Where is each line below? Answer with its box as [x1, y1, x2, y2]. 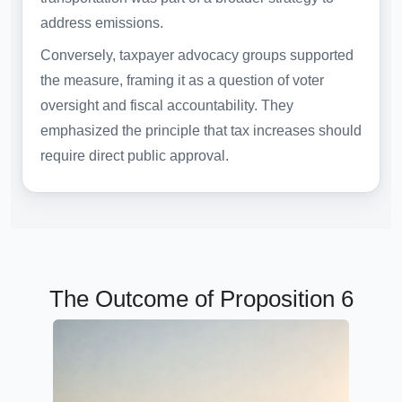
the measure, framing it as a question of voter [40, 73, 324, 89]
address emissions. [40, 15, 163, 31]
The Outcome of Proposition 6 [48, 285, 354, 311]
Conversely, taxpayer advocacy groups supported [40, 48, 354, 64]
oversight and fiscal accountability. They [40, 98, 293, 114]
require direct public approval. [40, 148, 229, 164]
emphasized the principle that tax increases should [40, 123, 362, 139]
